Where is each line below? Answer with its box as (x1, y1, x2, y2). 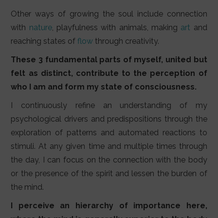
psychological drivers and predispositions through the (11, 114, 207, 124)
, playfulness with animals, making (52, 23, 181, 33)
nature (29, 23, 52, 33)
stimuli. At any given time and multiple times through (11, 142, 207, 151)
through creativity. (93, 36, 162, 46)
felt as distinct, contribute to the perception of (11, 69, 207, 78)
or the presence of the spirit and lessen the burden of (11, 169, 207, 179)
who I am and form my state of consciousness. (11, 82, 197, 92)
